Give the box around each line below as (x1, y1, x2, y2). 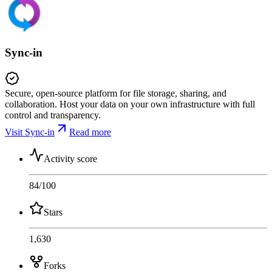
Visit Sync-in (5, 126, 55, 137)
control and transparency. (5, 109, 101, 120)
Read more (69, 126, 111, 137)
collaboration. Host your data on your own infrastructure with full (5, 98, 255, 109)
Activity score (44, 153, 97, 164)
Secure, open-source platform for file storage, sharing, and (5, 87, 226, 98)
